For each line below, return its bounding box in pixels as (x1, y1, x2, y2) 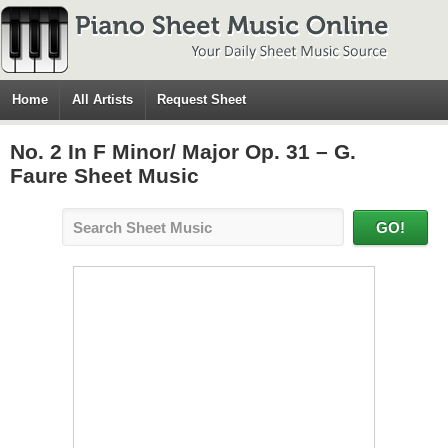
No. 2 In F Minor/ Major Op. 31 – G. (10, 140, 356, 163)
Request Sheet (157, 92, 247, 107)
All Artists (72, 92, 134, 107)
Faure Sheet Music (10, 164, 199, 187)
